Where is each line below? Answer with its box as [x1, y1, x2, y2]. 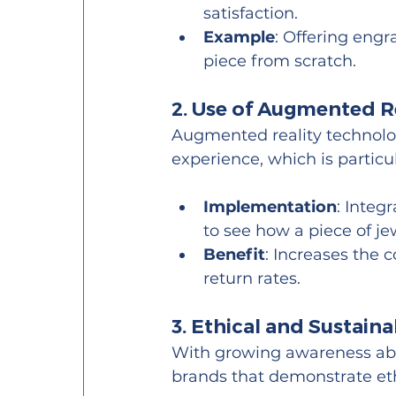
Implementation [203, 197, 338, 217]
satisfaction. [203, 4, 299, 24]
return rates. [203, 269, 301, 289]
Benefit [203, 245, 266, 265]
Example [203, 27, 276, 48]
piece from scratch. [203, 51, 357, 72]
